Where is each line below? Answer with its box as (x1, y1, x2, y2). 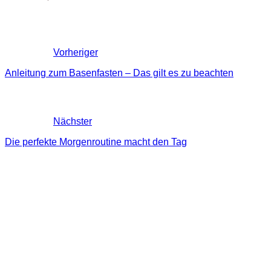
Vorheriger (53, 47, 98, 58)
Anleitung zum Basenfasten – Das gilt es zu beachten (5, 68, 233, 79)
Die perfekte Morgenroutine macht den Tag (5, 137, 187, 148)
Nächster (53, 116, 92, 127)
